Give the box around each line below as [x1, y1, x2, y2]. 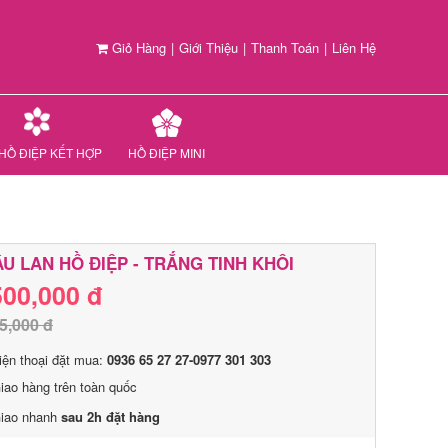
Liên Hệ [332, 38, 376, 57]
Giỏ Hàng [108, 38, 166, 57]
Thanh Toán [251, 38, 319, 57]
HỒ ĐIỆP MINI [128, 144, 205, 161]
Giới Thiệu [179, 38, 238, 57]
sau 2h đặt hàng [61, 407, 160, 426]
